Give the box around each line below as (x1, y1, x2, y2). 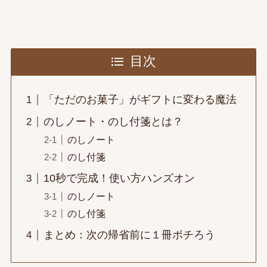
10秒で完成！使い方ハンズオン (43, 172, 195, 185)
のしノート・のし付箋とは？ (43, 116, 183, 128)
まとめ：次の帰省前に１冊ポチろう (43, 229, 215, 241)
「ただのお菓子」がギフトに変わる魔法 (43, 94, 237, 106)
